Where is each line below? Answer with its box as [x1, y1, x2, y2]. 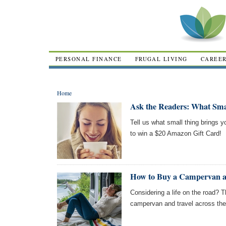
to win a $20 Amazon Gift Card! [130, 130, 221, 137]
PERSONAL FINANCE [55, 55, 122, 63]
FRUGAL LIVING [135, 55, 188, 63]
